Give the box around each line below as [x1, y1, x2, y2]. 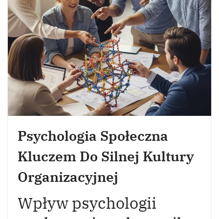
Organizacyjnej [18, 168, 118, 186]
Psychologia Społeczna [18, 127, 168, 145]
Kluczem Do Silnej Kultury [18, 147, 194, 165]
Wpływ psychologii [18, 193, 156, 213]
